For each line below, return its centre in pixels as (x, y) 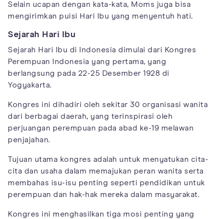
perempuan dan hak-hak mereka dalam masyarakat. (104, 195)
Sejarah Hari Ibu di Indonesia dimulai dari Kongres (102, 50)
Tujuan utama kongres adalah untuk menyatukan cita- (108, 160)
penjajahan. (29, 140)
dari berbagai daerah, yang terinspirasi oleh (90, 117)
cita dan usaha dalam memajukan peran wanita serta (106, 171)
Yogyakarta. (30, 85)
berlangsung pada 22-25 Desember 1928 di (89, 74)
